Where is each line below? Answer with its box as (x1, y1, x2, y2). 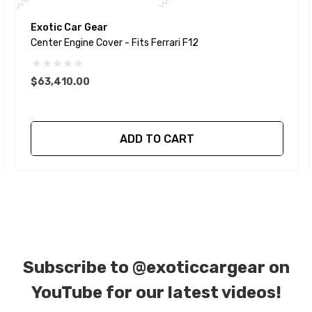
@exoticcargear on (132, 257, 290, 277)
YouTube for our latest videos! (31, 282, 281, 302)
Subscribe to (22, 257, 132, 277)
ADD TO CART (119, 132, 194, 146)
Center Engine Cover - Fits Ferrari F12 (30, 36, 198, 49)
